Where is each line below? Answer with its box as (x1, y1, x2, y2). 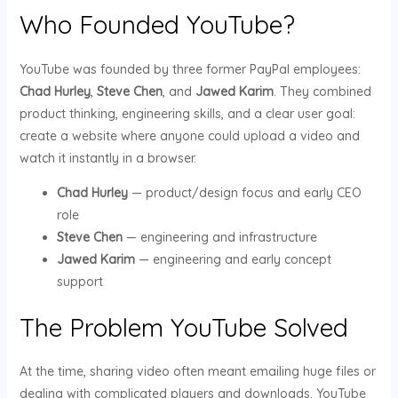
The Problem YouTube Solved (19, 311, 348, 343)
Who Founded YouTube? (19, 9, 295, 40)
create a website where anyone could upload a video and (19, 127, 360, 144)
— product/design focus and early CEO (127, 184, 362, 201)
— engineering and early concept (134, 251, 331, 267)
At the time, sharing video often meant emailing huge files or (19, 363, 376, 380)
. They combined (273, 83, 371, 99)
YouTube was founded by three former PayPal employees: (19, 60, 361, 77)
